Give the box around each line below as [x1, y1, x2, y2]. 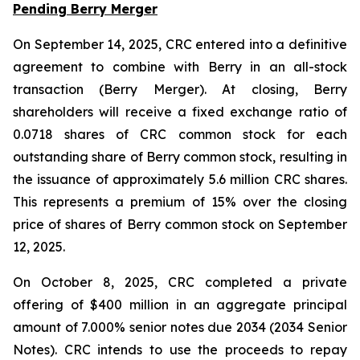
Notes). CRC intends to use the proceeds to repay [13, 342, 347, 358]
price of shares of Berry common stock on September [13, 216, 347, 232]
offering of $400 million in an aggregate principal [13, 297, 347, 313]
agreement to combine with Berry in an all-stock [13, 59, 347, 75]
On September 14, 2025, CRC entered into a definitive [13, 36, 347, 52]
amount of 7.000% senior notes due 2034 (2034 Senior [13, 319, 347, 335]
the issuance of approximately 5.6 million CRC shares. [13, 171, 347, 187]
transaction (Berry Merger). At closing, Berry [13, 81, 347, 97]
